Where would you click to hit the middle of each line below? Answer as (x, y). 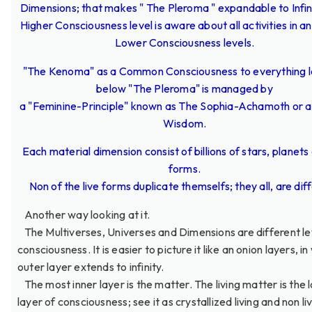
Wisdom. (185, 123)
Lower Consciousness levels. (185, 43)
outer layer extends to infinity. (91, 266)
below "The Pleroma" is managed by (185, 88)
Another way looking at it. (84, 214)
